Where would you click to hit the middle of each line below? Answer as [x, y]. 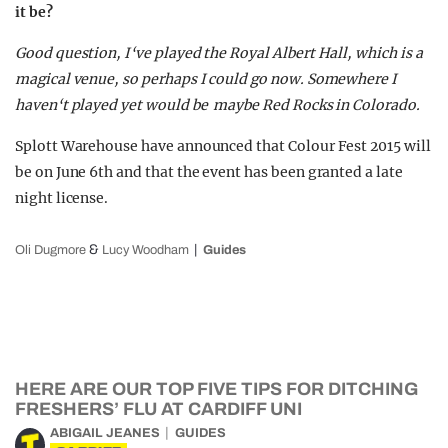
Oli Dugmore [50, 250]
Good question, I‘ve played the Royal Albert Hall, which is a [219, 53]
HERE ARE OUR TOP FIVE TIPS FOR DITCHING [216, 389]
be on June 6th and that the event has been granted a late [209, 172]
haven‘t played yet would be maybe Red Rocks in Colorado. [217, 105]
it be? [34, 12]
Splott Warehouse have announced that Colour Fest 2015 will [223, 146]
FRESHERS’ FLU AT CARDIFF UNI [158, 409]
